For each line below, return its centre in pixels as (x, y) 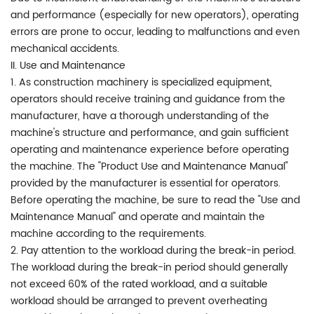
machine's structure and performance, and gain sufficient (150, 132)
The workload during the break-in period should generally (149, 267)
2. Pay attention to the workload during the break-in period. (153, 250)
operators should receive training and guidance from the (148, 99)
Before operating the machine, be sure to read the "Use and (155, 200)
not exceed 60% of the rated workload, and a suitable (139, 284)
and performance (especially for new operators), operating (155, 15)
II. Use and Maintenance (68, 65)
